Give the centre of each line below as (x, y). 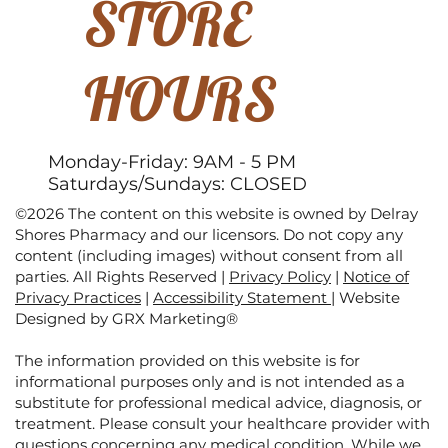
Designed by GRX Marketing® (126, 319)
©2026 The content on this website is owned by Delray (216, 214)
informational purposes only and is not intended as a (210, 382)
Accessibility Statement (242, 298)
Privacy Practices (78, 298)
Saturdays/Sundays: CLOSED (177, 184)
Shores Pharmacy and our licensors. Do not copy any (209, 235)
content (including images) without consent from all (209, 256)
